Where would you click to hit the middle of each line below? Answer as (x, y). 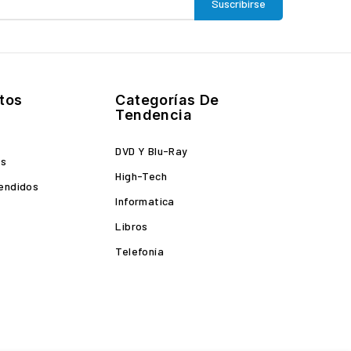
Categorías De (167, 100)
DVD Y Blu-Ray (152, 151)
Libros (132, 226)
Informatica (145, 201)
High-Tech (141, 176)
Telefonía (139, 251)
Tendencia (154, 115)
